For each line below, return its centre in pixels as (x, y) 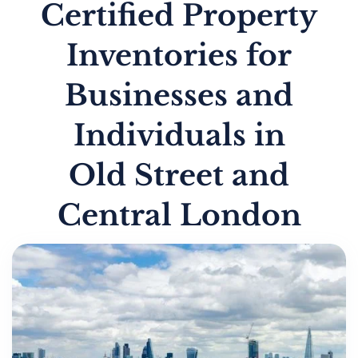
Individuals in (179, 135)
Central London (179, 215)
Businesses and (179, 95)
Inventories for (179, 55)
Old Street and (179, 175)
